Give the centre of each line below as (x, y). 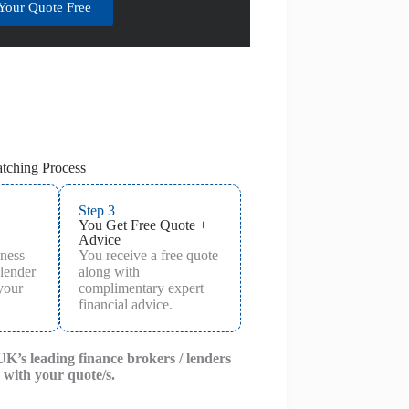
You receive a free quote (149, 255)
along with (110, 271)
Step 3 (97, 210)
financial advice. (126, 304)
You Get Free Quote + (143, 225)
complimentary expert (142, 288)
